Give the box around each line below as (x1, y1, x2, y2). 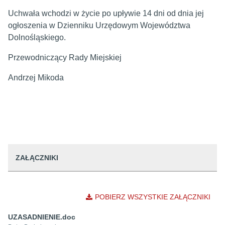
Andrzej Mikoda (8, 73, 64, 82)
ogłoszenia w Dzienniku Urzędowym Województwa (8, 21, 190, 30)
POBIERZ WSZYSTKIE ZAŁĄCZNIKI (95, 193, 210, 201)
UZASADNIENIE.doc (8, 213, 75, 221)
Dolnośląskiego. (8, 33, 66, 42)
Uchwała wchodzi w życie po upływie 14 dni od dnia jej (8, 9, 204, 18)
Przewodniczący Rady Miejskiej (8, 53, 122, 62)
